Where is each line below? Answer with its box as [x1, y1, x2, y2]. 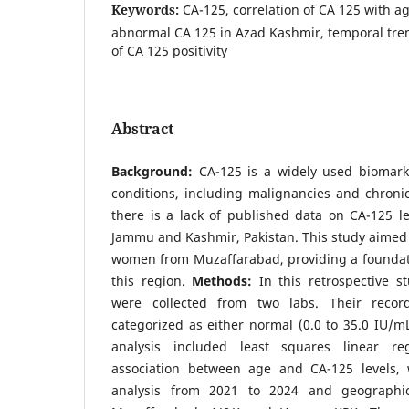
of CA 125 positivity [111, 41, 227, 59]
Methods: [192, 271, 253, 289]
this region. [111, 271, 193, 289]
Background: [111, 162, 199, 180]
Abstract [111, 118, 173, 139]
